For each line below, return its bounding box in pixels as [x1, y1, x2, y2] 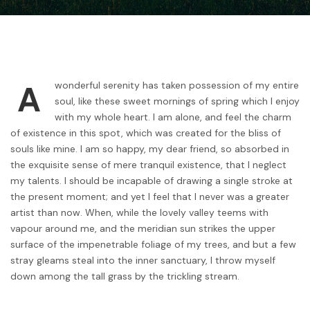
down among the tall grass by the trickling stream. [10, 270, 239, 283]
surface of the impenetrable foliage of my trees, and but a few [10, 238, 296, 251]
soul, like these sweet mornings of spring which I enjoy [55, 95, 300, 108]
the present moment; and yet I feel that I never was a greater [10, 190, 289, 203]
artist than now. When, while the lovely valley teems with [10, 206, 268, 219]
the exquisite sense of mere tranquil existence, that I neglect [10, 158, 286, 172]
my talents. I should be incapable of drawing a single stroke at [10, 174, 293, 188]
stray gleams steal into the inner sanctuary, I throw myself [10, 254, 275, 267]
